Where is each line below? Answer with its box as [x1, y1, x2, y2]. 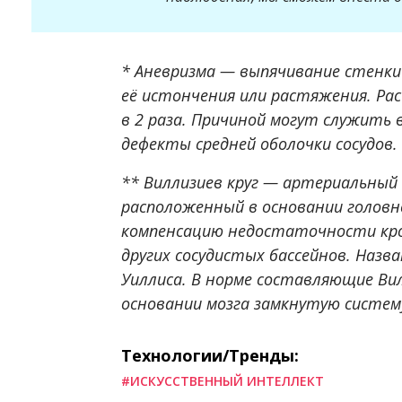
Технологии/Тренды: [121, 344, 299, 366]
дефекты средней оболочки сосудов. [121, 132, 398, 154]
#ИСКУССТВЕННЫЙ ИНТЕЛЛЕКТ [121, 371, 324, 389]
